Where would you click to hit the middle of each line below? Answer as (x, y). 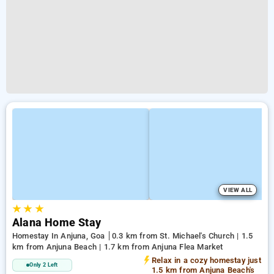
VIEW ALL (238, 190)
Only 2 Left (44, 265)
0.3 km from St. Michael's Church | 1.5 (182, 236)
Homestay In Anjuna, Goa (60, 236)
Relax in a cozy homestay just (206, 260)
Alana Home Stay (57, 223)
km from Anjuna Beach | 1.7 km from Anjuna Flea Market (118, 247)
